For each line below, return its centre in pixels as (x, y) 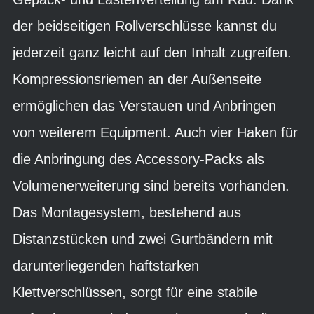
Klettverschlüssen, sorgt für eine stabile (135, 292)
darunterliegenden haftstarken (106, 266)
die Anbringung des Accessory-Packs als (138, 159)
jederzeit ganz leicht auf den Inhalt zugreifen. (152, 53)
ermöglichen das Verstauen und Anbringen (144, 106)
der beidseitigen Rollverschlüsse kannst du (145, 26)
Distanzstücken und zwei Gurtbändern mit (143, 239)
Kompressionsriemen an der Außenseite (137, 79)
